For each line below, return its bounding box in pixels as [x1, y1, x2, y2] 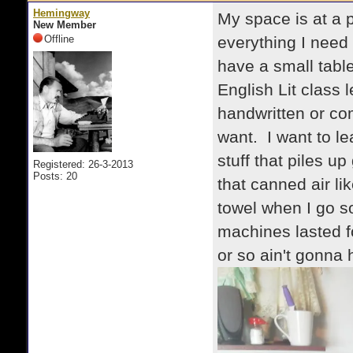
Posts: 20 [33, 170, 77, 182]
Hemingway [33, 7, 90, 19]
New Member [33, 19, 96, 31]
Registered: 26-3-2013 [33, 158, 133, 170]
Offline [44, 33, 74, 45]
